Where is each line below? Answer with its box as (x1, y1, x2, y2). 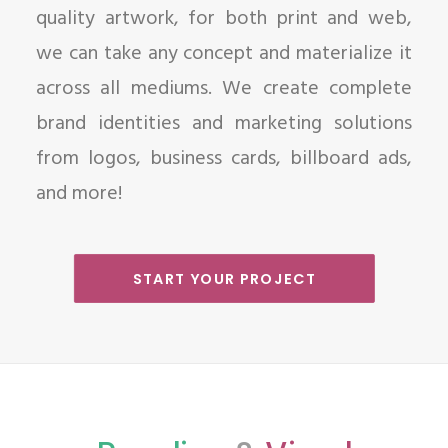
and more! (36, 178, 122, 210)
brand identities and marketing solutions (36, 108, 412, 140)
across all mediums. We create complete (36, 73, 412, 105)
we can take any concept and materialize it (36, 38, 412, 70)
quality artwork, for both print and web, (36, 3, 412, 35)
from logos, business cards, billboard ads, (36, 143, 412, 175)
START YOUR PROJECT (132, 268, 316, 289)
